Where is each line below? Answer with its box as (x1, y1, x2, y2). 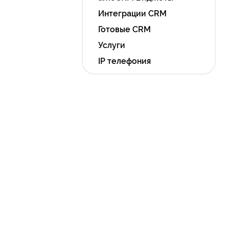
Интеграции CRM (98, 9, 167, 18)
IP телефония (98, 56, 151, 66)
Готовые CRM (98, 25, 151, 34)
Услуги (98, 40, 125, 50)
